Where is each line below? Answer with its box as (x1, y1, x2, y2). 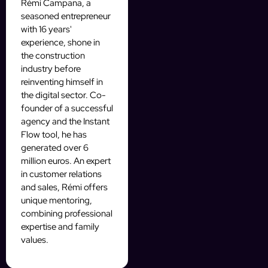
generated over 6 (21, 142, 89, 154)
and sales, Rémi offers (21, 181, 108, 194)
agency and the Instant (21, 115, 109, 128)
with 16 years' (21, 23, 72, 36)
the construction (21, 50, 85, 62)
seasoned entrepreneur (21, 10, 111, 23)
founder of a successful (21, 102, 113, 115)
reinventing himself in (21, 76, 103, 89)
